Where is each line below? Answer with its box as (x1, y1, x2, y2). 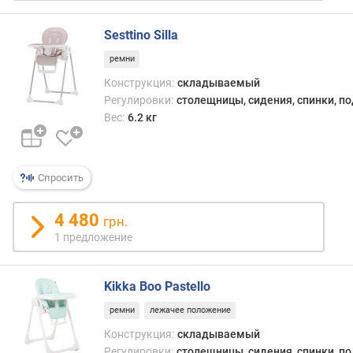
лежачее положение (149, 305, 231, 316)
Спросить (35, 172, 84, 184)
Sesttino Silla (104, 28, 178, 43)
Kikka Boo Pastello (104, 279, 210, 294)
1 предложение (54, 231, 132, 243)
